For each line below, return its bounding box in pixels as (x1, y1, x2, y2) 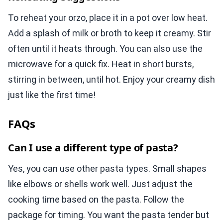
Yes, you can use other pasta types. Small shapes (8, 163, 207, 174)
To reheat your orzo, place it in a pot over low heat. (8, 12, 208, 23)
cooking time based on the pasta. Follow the (8, 194, 184, 205)
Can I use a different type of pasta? (8, 141, 178, 155)
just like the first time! (8, 90, 96, 101)
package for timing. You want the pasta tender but (8, 210, 209, 221)
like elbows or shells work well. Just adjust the (8, 179, 193, 190)
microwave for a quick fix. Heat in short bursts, (8, 59, 194, 70)
